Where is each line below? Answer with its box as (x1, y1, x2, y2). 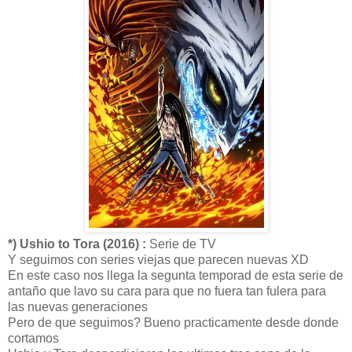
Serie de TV (146, 236, 216, 251)
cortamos (8, 331, 59, 345)
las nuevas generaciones (8, 299, 148, 313)
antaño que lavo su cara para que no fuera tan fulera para (8, 284, 326, 298)
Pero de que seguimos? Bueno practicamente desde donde (8, 315, 339, 329)
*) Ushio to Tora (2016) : (8, 236, 146, 251)
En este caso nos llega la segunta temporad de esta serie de (8, 268, 343, 282)
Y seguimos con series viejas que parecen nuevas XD (8, 252, 309, 266)
